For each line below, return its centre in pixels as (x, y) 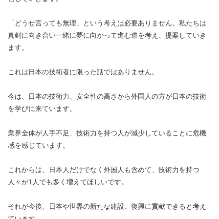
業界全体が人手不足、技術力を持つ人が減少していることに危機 (107, 133)
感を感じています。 (39, 145)
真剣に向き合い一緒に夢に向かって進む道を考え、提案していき (107, 35)
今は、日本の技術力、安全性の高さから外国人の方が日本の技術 (107, 97)
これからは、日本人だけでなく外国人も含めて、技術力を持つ (104, 170)
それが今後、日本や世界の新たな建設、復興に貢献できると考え (107, 207)
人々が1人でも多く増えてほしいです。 (68, 182)
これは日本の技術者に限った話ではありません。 (83, 72)
